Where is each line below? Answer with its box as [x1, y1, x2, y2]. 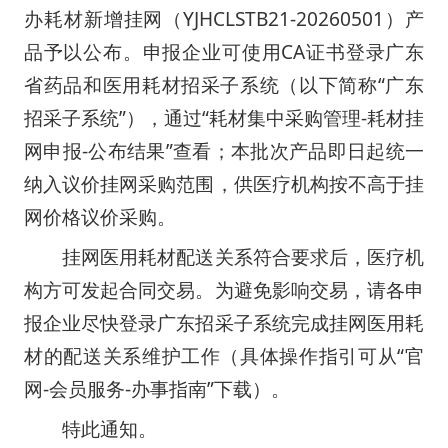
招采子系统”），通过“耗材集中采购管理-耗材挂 [23, 104, 425, 131]
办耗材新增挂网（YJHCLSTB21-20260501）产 [23, 5, 425, 32]
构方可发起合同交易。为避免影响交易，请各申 [23, 276, 425, 303]
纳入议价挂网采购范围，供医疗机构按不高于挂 [23, 170, 425, 197]
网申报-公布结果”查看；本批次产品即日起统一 [23, 137, 425, 164]
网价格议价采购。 [23, 203, 176, 230]
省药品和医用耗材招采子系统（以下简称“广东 [23, 71, 425, 98]
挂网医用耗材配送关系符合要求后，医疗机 [62, 243, 425, 270]
